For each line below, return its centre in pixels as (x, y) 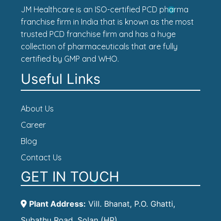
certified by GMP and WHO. (70, 59)
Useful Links (60, 79)
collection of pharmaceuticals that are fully (99, 47)
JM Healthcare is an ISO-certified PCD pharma (104, 10)
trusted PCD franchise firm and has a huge (98, 34)
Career (33, 125)
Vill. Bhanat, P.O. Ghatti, (130, 204)
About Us (37, 109)
